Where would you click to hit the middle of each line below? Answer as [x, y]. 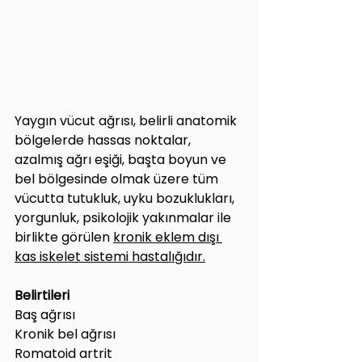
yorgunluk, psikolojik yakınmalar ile [124, 217]
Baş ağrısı [45, 314]
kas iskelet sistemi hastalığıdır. [110, 256]
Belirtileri [42, 295]
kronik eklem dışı [168, 237]
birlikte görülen [64, 237]
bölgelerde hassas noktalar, [104, 140]
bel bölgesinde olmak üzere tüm [118, 179]
